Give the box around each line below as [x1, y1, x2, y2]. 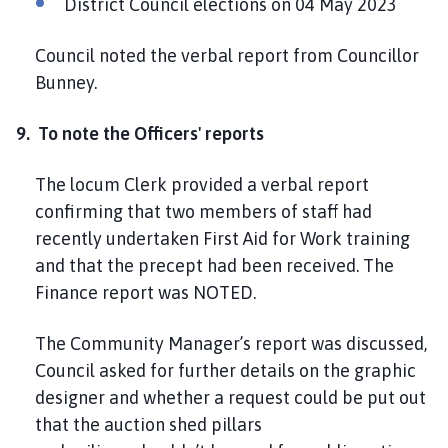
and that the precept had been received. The [35, 255, 395, 277]
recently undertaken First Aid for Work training [35, 228, 411, 250]
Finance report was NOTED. [35, 282, 265, 304]
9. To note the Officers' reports [16, 123, 264, 145]
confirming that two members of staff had [35, 201, 373, 223]
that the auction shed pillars [35, 414, 263, 436]
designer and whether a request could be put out [35, 387, 427, 409]
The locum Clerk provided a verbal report [35, 174, 370, 196]
